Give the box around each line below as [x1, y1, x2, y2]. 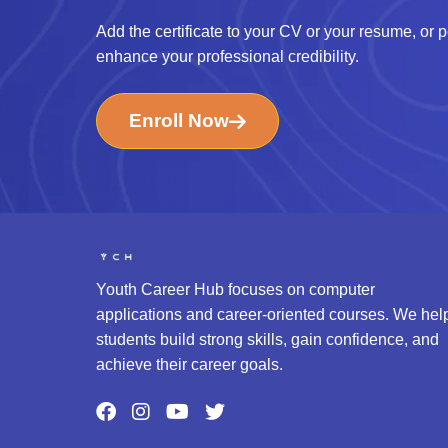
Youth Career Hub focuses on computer [96, 281, 375, 299]
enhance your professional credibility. [96, 48, 359, 66]
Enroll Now [129, 110, 229, 132]
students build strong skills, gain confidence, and [96, 331, 439, 349]
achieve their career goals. [96, 356, 283, 374]
